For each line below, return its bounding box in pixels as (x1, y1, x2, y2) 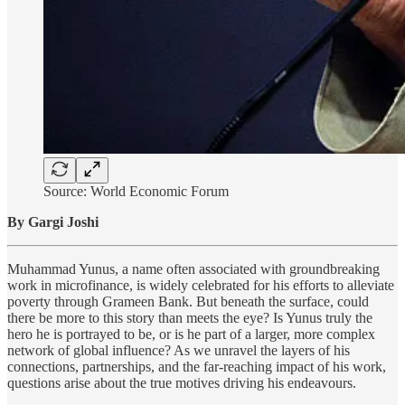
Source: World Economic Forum (43, 183, 229, 199)
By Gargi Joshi (7, 213, 99, 230)
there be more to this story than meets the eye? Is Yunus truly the (7, 309, 372, 325)
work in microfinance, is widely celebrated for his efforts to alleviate (7, 277, 394, 293)
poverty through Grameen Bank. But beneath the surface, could (7, 293, 369, 309)
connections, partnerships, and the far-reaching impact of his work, (7, 358, 386, 374)
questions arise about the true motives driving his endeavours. (7, 374, 356, 391)
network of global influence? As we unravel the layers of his (7, 342, 350, 358)
